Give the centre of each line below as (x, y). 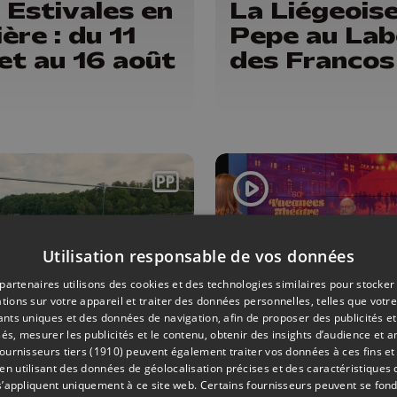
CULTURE (261, 334)
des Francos (311, 60)
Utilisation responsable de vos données (198, 255)
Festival (284, 372)
